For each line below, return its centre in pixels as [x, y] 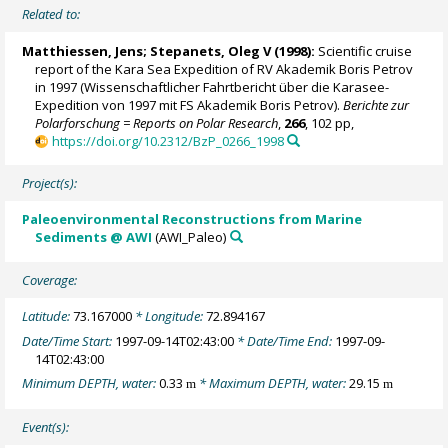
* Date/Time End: [285, 340]
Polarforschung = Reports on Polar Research [157, 122]
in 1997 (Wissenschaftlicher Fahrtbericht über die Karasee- [212, 86]
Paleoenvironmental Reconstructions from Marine [192, 219]
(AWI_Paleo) [189, 237]
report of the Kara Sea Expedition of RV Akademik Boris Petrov [224, 68]
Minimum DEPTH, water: [91, 383]
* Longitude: [169, 316]
